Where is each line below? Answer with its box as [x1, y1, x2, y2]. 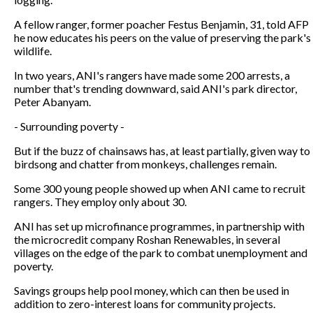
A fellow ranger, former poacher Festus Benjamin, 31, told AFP [14, 17, 309, 31]
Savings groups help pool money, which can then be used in [14, 283, 289, 297]
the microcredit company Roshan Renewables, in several [14, 232, 280, 246]
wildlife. [14, 43, 52, 57]
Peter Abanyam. [14, 94, 91, 108]
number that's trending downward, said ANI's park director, [14, 81, 297, 95]
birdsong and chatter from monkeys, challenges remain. [14, 156, 277, 170]
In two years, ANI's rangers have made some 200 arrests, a [14, 68, 290, 82]
